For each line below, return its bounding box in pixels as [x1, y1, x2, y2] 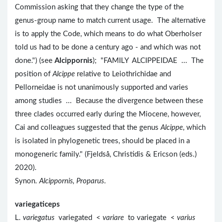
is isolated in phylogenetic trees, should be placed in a [15, 137, 190, 145]
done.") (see [15, 57, 55, 65]
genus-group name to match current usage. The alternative [15, 17, 206, 25]
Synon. [15, 177, 39, 185]
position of [15, 70, 53, 78]
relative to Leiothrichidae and [75, 70, 171, 78]
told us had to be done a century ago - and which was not [15, 44, 201, 52]
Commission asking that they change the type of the [15, 3, 184, 11]
